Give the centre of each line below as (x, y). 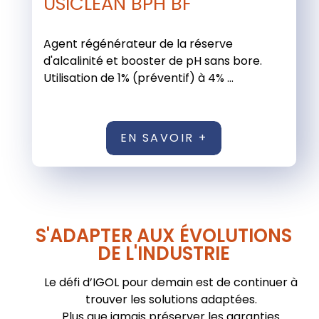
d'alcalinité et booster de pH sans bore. (152, 61)
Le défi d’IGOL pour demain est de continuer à (171, 282)
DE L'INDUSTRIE (164, 253)
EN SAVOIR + (164, 137)
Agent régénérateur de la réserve (138, 43)
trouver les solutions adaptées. (171, 299)
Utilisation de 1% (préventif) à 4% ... (138, 78)
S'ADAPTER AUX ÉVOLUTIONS (164, 235)
